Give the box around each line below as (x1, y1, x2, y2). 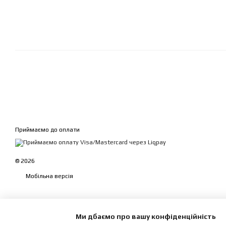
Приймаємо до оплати (15, 126, 80, 133)
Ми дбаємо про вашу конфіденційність (76, 212, 216, 220)
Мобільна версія (24, 173, 73, 180)
